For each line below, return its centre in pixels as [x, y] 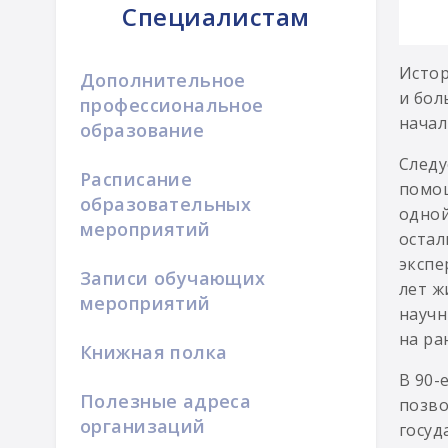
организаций [143, 426]
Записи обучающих [173, 278]
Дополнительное [163, 80]
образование [142, 130]
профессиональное [172, 105]
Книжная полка [154, 352]
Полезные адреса [166, 401]
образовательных [166, 204]
